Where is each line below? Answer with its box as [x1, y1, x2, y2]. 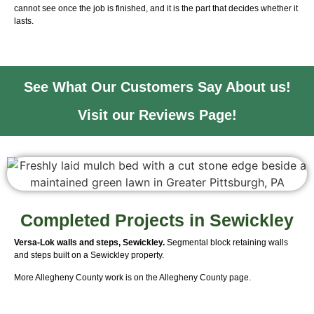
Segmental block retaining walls [165, 237, 288, 247]
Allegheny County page [159, 272, 249, 282]
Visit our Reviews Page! [77, 107, 237, 123]
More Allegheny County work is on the [14, 272, 159, 282]
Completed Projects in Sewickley [20, 210, 294, 230]
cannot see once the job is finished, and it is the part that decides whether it [14, 4, 298, 14]
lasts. [14, 16, 34, 27]
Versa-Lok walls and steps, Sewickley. [14, 237, 165, 247]
